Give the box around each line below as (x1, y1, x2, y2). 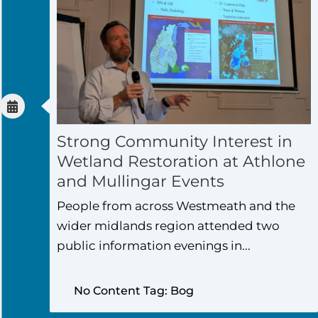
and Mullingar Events (57, 171, 224, 191)
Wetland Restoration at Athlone (57, 151, 305, 171)
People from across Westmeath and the (57, 198, 295, 213)
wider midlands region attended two (57, 218, 280, 233)
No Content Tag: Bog (74, 283, 194, 297)
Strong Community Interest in (57, 131, 292, 151)
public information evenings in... (57, 238, 251, 253)
